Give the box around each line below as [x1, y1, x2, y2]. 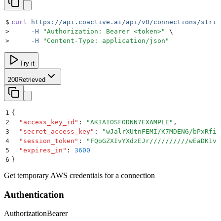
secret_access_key [23, 127, 90, 135]
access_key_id [23, 118, 74, 126]
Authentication [4, 189, 64, 200]
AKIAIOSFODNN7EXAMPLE [90, 118, 169, 126]
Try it [20, 59, 35, 67]
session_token [23, 137, 74, 145]
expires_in [23, 146, 63, 154]
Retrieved [18, 75, 45, 83]
